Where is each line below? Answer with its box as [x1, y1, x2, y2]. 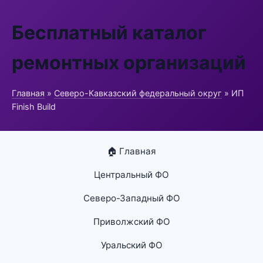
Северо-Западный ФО [83, 193, 180, 204]
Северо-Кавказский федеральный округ [54, 88, 222, 98]
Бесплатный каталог [12, 21, 207, 44]
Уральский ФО [100, 240, 163, 251]
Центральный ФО [94, 169, 169, 180]
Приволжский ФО [93, 216, 170, 227]
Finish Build [12, 102, 56, 112]
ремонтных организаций [12, 51, 246, 74]
